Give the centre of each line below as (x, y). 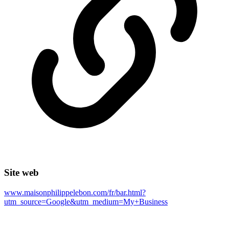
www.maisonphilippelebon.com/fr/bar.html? (75, 193)
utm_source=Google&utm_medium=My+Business (86, 202)
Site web (21, 173)
